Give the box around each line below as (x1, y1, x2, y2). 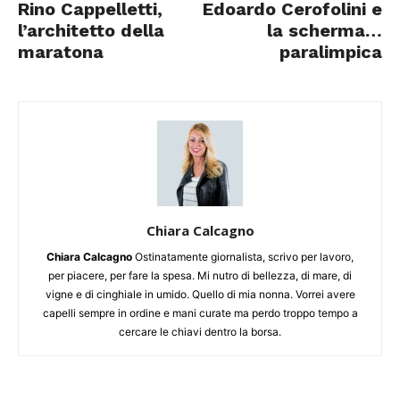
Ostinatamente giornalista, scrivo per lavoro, (132, 250, 354, 264)
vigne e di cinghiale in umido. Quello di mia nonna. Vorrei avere (45, 287, 355, 302)
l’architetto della (18, 20, 164, 42)
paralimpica (279, 41, 382, 63)
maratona (18, 41, 104, 63)
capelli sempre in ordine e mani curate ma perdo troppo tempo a (42, 306, 358, 321)
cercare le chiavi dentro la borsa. (119, 325, 281, 339)
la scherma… (267, 20, 382, 42)
